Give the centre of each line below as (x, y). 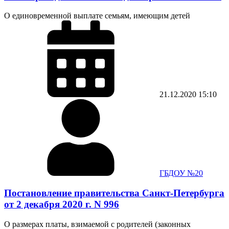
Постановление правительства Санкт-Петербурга (114, 193)
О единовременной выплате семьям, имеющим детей (97, 16)
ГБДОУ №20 (181, 173)
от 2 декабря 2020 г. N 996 (62, 204)
